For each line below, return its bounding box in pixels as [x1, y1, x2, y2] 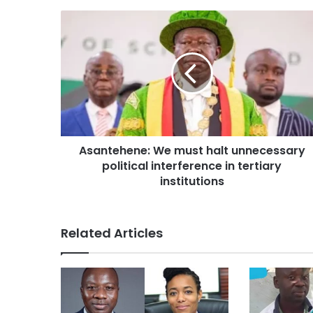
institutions [159, 173, 224, 189]
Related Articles [61, 224, 163, 242]
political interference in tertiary [102, 158, 282, 174]
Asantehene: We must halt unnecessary [78, 143, 305, 159]
